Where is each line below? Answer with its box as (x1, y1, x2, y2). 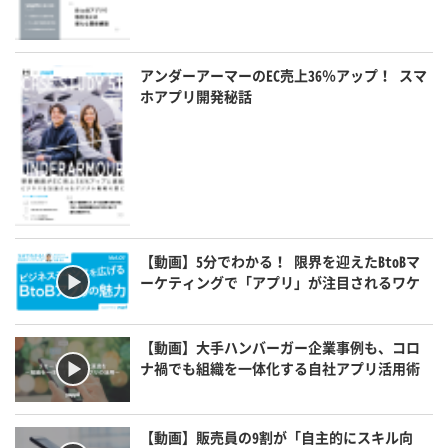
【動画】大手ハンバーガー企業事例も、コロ (140, 336, 421, 357)
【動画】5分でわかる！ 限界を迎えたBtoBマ (140, 251, 421, 272)
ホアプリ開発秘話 (140, 85, 253, 106)
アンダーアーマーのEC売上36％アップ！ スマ (140, 64, 428, 85)
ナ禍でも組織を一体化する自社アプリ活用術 (140, 357, 421, 378)
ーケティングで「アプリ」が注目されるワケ (140, 272, 421, 293)
